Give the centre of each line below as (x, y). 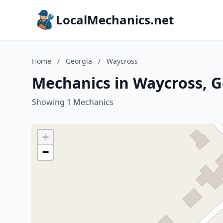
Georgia (79, 61)
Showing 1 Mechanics (73, 102)
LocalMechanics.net (115, 20)
